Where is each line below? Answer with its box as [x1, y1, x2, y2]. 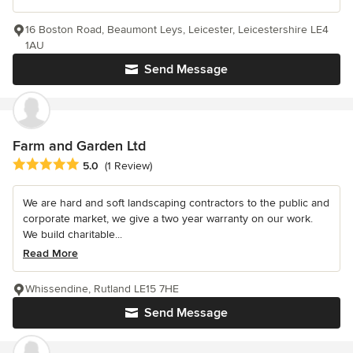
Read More [23, 246, 78, 260]
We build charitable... [23, 227, 122, 241]
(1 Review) [105, 158, 152, 173]
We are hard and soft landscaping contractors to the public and [23, 195, 329, 210]
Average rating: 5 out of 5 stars [12, 156, 180, 173]
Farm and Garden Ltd [13, 137, 146, 155]
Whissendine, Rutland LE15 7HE [25, 281, 179, 295]
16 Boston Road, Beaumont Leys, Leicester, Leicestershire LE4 [25, 23, 329, 37]
